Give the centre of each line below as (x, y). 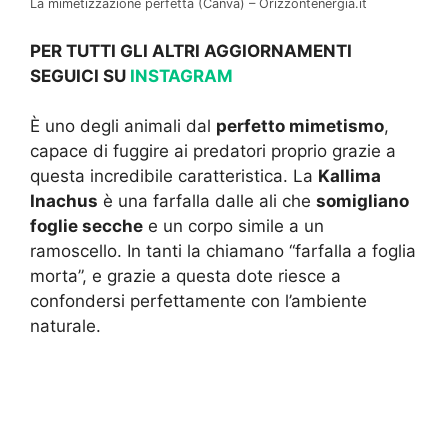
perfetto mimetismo (300, 126)
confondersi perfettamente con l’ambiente (198, 301)
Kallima (349, 176)
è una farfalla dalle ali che (207, 201)
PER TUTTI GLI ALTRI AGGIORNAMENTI (191, 50)
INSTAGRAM (181, 75)
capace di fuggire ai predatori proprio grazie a (213, 151)
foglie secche (86, 226)
